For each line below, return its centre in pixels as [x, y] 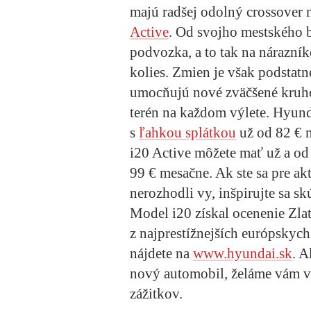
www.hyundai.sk [243, 253]
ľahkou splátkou [187, 132]
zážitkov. [158, 293]
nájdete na [161, 253]
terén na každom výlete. [201, 112]
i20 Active [160, 152]
